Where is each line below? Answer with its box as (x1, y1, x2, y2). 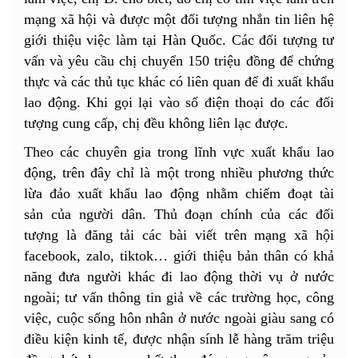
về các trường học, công (184, 289, 335, 306)
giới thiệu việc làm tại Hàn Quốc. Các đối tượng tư (24, 32, 334, 49)
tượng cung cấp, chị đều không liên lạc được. (24, 115, 288, 132)
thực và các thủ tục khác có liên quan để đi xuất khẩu (24, 74, 334, 90)
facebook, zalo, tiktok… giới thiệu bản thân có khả (24, 248, 334, 265)
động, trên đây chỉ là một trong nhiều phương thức (24, 165, 334, 181)
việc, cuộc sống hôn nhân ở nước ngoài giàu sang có (24, 310, 334, 327)
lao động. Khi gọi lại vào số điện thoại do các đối (24, 94, 334, 111)
